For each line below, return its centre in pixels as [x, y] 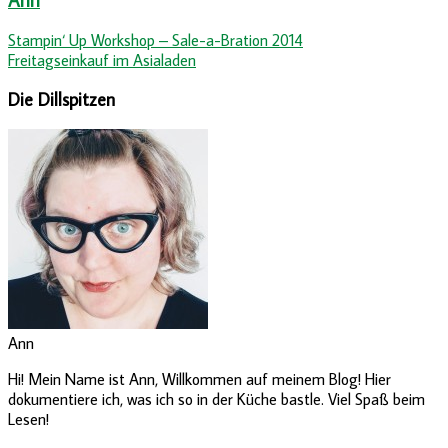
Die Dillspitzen [61, 100]
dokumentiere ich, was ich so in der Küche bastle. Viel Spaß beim [216, 399]
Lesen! [28, 419]
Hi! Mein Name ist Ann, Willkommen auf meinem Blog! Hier [199, 379]
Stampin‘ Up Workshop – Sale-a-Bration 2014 [155, 40]
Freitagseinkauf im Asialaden [102, 60]
